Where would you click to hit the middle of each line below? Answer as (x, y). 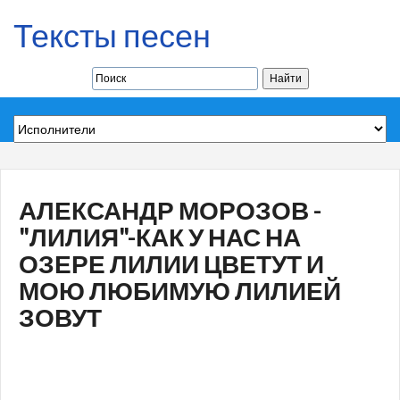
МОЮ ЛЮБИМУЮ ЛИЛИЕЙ (180, 290)
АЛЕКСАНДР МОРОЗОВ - (170, 210)
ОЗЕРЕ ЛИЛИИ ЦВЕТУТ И (171, 263)
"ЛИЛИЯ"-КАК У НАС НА (160, 237)
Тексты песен (112, 35)
